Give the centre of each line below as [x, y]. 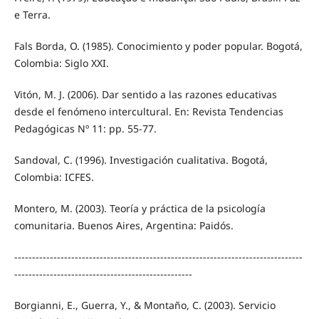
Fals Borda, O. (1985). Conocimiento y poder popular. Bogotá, [158, 46]
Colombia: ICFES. [54, 177]
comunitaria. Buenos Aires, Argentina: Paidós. [124, 225]
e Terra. [32, 14]
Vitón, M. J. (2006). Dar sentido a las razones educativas [145, 94]
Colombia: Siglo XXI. [61, 63]
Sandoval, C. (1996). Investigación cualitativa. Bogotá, [141, 159]
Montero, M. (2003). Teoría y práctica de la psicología [140, 208]
